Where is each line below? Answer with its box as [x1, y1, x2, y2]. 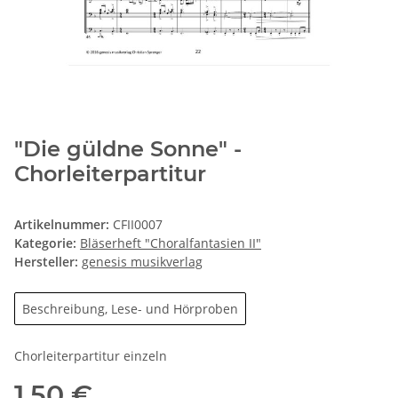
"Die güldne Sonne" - [14, 136, 242, 163]
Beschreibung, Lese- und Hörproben [22, 300, 238, 318]
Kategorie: [14, 235, 80, 252]
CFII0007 [113, 216, 163, 234]
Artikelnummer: [14, 216, 113, 234]
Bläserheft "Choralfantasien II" [80, 235, 261, 252]
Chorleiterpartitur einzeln [14, 347, 167, 365]
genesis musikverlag [82, 253, 203, 271]
